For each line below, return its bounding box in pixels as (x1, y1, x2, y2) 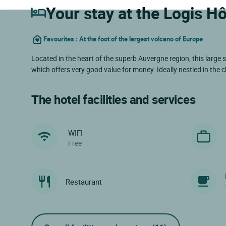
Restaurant (66, 176, 102, 187)
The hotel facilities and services (31, 91, 196, 107)
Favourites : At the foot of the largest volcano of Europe (43, 35, 203, 44)
